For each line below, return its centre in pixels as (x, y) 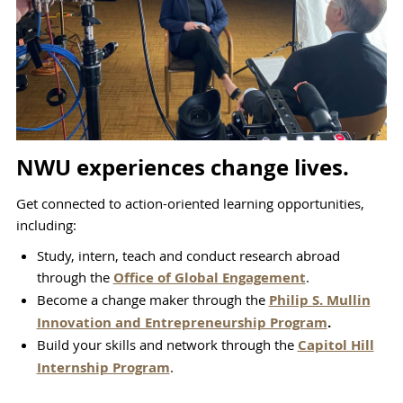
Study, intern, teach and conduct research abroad (188, 255)
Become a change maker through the (152, 299)
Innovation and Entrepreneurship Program (182, 322)
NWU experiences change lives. (183, 167)
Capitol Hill (336, 345)
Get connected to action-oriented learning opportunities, (190, 203)
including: (46, 224)
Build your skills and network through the (165, 344)
